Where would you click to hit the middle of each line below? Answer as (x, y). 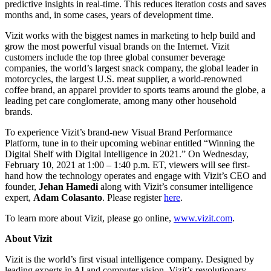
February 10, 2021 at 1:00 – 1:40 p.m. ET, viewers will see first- (127, 165)
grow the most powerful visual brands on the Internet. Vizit (117, 47)
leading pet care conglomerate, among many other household (121, 101)
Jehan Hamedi (68, 187)
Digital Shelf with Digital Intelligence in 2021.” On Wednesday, (127, 154)
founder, (22, 187)
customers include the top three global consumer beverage (115, 57)
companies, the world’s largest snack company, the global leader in (132, 68)
